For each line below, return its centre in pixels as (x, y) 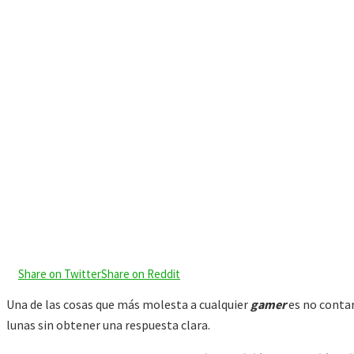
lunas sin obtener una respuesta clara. (108, 325)
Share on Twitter (60, 274)
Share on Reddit (141, 274)
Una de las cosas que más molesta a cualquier (128, 305)
